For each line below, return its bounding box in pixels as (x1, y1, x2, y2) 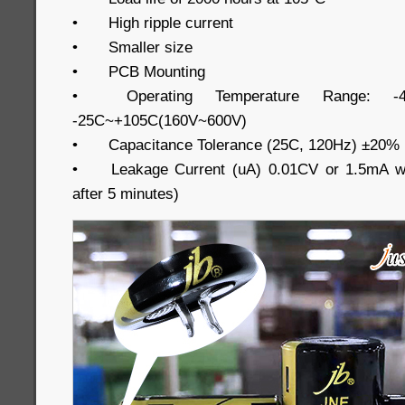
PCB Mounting (108, 62, 205, 80)
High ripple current (108, 14, 233, 32)
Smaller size (108, 38, 193, 56)
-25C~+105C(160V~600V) (72, 111, 251, 129)
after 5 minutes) (72, 184, 179, 202)
